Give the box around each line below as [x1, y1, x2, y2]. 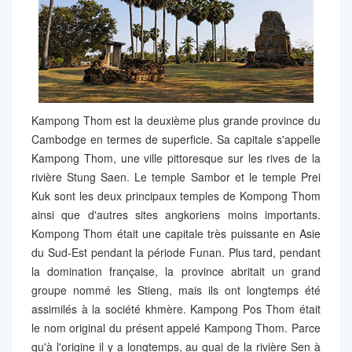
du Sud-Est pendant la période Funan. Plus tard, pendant [31, 244, 321, 260]
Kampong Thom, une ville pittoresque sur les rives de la [31, 149, 321, 166]
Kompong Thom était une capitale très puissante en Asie [31, 225, 321, 241]
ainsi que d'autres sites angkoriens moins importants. [31, 206, 321, 222]
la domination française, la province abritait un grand [31, 262, 321, 279]
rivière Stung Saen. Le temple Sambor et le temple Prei [31, 168, 321, 185]
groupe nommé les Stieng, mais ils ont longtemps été [31, 281, 321, 298]
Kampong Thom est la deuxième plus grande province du [31, 112, 321, 128]
